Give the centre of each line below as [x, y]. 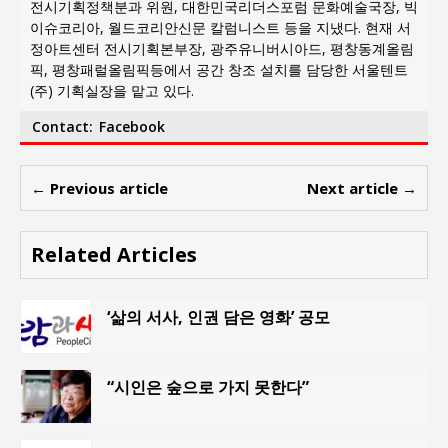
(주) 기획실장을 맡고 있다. [112, 90]
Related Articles [114, 254]
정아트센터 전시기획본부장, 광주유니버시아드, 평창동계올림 [222, 48]
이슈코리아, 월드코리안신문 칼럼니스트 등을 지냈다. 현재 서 [220, 27]
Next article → [362, 187]
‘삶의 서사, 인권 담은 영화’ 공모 [218, 316]
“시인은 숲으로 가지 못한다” [208, 386]
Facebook [132, 126]
